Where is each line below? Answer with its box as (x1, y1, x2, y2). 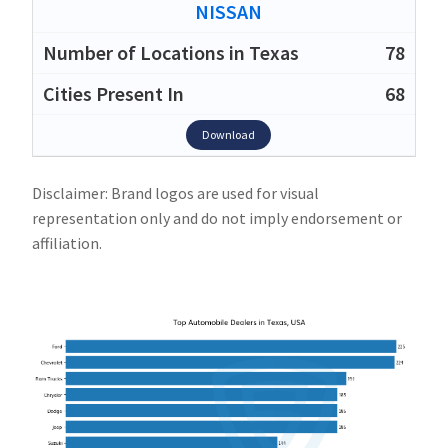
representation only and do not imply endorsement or (32, 207, 402, 228)
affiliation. (32, 232, 102, 253)
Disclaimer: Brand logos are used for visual (32, 182, 319, 203)
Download (201, 126, 255, 142)
